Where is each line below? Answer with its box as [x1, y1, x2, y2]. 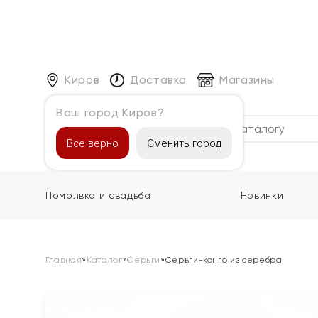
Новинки [240, 190, 284, 201]
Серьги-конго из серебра [165, 255, 283, 265]
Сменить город [147, 136, 221, 149]
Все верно [67, 136, 119, 149]
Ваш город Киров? [56, 105, 165, 119]
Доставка [129, 72, 187, 87]
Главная [45, 255, 82, 265]
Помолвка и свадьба [45, 190, 151, 201]
